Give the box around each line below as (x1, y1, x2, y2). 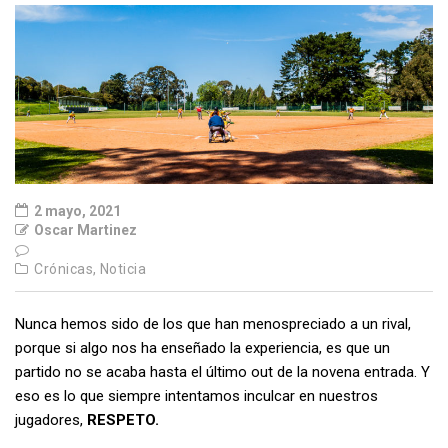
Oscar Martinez (31, 222, 137, 239)
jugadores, (15, 411, 87, 430)
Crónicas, (34, 261, 97, 278)
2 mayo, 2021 (31, 203, 121, 220)
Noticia (99, 261, 146, 278)
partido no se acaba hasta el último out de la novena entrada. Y (15, 363, 430, 382)
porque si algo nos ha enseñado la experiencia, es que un (15, 339, 390, 358)
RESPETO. (87, 411, 159, 430)
